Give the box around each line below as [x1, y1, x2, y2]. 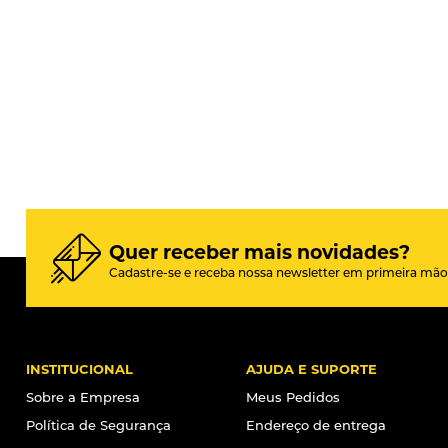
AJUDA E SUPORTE [245, 360, 377, 377]
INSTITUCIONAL [26, 360, 133, 377]
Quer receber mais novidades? [109, 240, 410, 264]
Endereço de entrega [245, 416, 386, 433]
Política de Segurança [26, 416, 171, 433]
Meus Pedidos [245, 388, 340, 405]
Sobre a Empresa [26, 388, 140, 405]
